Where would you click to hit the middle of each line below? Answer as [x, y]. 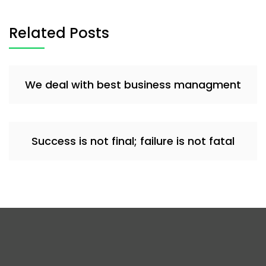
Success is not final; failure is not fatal [133, 141]
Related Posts [59, 33]
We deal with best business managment [133, 85]
